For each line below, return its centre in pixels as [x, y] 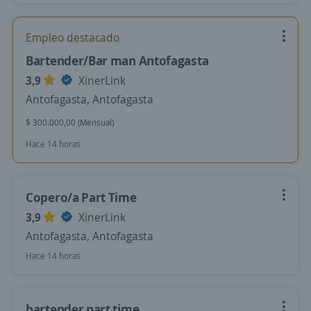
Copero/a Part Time [81, 197]
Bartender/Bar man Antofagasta [117, 60]
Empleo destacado [73, 37]
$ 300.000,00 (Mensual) [70, 123]
